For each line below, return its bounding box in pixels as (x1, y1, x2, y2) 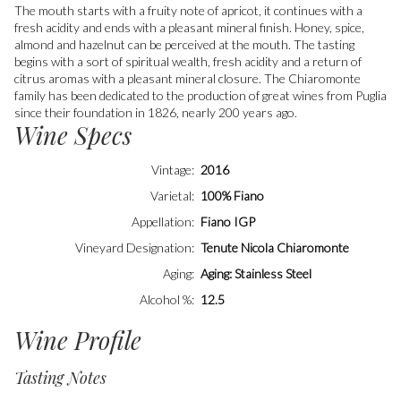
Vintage (151, 162, 192, 177)
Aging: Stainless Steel (200, 266, 311, 281)
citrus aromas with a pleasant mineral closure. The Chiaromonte (14, 70, 361, 86)
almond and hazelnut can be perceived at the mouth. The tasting (14, 36, 354, 52)
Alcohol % (140, 292, 192, 307)
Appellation (132, 214, 192, 229)
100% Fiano (200, 188, 264, 203)
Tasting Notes (14, 366, 107, 388)
